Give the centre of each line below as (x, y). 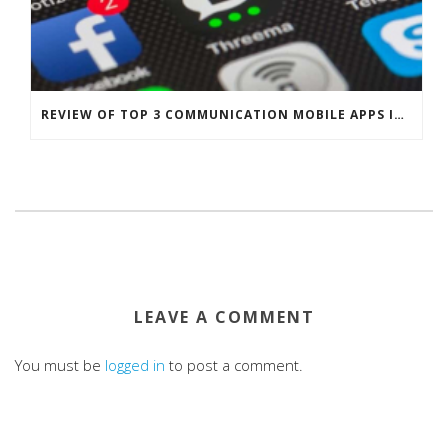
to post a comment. (234, 364)
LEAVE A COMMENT (224, 316)
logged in (135, 364)
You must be (60, 364)
